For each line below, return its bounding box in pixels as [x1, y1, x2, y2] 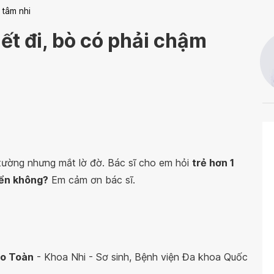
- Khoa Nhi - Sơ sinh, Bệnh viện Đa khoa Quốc [34, 251, 248, 263]
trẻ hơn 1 [192, 157, 234, 169]
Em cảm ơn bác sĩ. [51, 174, 135, 186]
